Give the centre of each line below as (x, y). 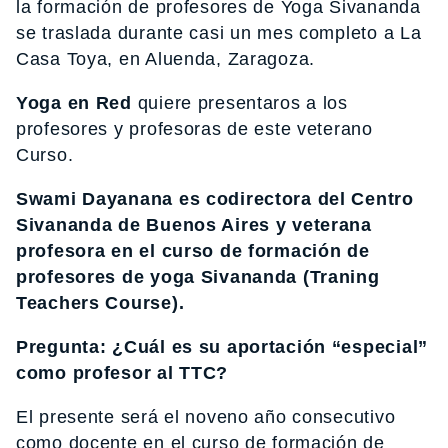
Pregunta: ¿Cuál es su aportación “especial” (222, 346)
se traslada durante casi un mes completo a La (219, 32)
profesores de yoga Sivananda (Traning (198, 276)
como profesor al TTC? (122, 372)
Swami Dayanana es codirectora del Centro (215, 198)
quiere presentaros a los (239, 102)
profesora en (78, 250)
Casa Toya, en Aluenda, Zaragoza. (166, 58)
